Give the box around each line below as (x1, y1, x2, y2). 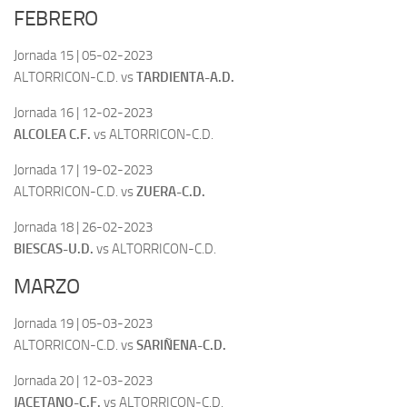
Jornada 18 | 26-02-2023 (14, 218, 153, 235)
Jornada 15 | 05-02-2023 (14, 46, 153, 64)
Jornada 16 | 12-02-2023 (14, 104, 153, 121)
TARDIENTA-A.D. (136, 68, 234, 85)
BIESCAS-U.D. (14, 240, 94, 257)
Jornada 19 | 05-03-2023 (14, 314, 153, 332)
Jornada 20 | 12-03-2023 (14, 372, 153, 389)
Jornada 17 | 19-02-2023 (14, 161, 153, 178)
